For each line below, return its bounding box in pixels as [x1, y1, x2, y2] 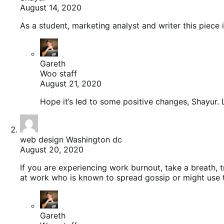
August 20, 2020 [20, 144, 83, 155]
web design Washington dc [20, 134, 122, 145]
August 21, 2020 [40, 78, 101, 89]
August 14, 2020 [20, 2, 81, 13]
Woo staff [40, 68, 77, 79]
